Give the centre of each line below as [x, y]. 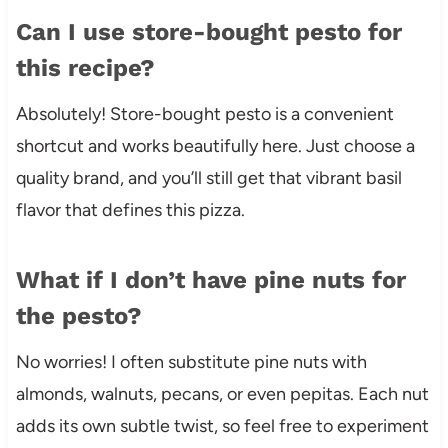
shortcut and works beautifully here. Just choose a [215, 145]
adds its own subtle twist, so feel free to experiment [222, 425]
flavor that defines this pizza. [130, 209]
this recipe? [85, 67]
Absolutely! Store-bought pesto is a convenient [204, 113]
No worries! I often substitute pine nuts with [191, 361]
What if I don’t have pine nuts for [210, 279]
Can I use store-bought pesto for [208, 31]
